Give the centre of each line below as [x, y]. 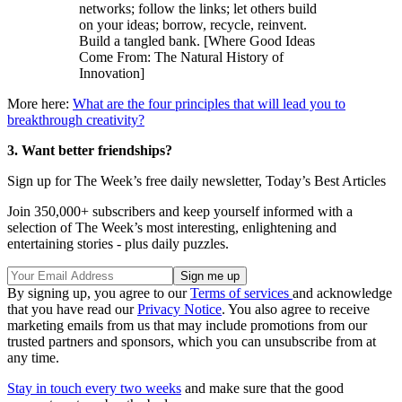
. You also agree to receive [296, 309]
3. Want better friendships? [90, 150]
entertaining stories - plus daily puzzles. [118, 243]
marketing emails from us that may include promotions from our [187, 325]
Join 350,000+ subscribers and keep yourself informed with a [180, 211]
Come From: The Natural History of [181, 57]
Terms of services [241, 293]
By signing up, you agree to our [99, 293]
